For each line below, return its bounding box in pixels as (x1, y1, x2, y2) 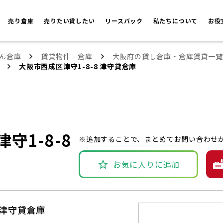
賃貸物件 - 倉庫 (41, 51, 93, 62)
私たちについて (153, 16, 200, 25)
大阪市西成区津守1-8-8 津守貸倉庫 (19, 61, 137, 72)
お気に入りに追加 (112, 158, 180, 171)
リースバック (105, 16, 145, 25)
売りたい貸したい (44, 16, 97, 25)
